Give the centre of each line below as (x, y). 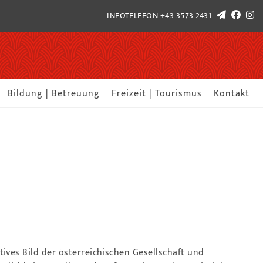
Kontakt (231, 94)
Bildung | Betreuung (53, 94)
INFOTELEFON (134, 16)
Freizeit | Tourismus (156, 94)
